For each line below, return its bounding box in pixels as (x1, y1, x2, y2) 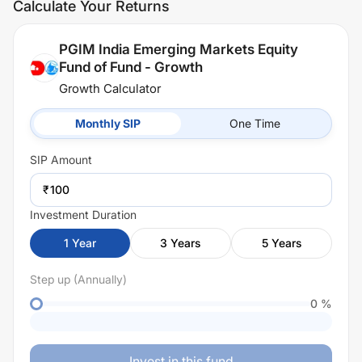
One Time (229, 116, 280, 130)
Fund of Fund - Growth (59, 59, 203, 75)
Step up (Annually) (30, 272, 127, 286)
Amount (48, 153, 92, 166)
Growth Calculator (59, 81, 161, 96)
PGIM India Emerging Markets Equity (59, 41, 298, 57)
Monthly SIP (74, 116, 141, 130)
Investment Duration (30, 208, 137, 221)
